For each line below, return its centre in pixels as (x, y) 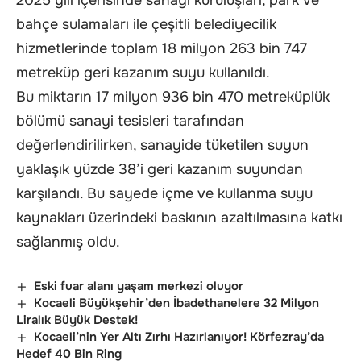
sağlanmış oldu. (68, 241)
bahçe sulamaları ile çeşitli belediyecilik (146, 24)
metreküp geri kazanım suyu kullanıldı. (143, 72)
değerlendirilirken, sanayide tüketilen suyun (162, 145)
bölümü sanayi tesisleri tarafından (130, 120)
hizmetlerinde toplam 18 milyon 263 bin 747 (162, 48)
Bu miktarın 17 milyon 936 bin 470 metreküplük (173, 96)
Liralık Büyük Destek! (77, 320)
